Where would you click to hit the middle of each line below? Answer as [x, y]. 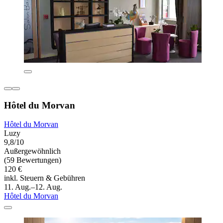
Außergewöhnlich [32, 151]
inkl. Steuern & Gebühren [45, 178]
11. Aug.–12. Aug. [33, 187]
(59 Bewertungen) [33, 160]
